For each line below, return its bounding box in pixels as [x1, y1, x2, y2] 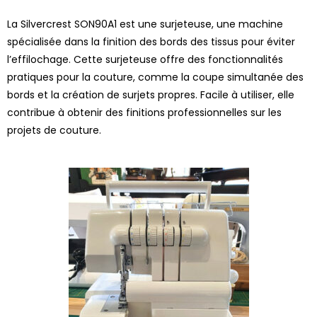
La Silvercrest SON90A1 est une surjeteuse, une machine [7, 16, 283, 31]
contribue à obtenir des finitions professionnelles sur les [7, 105, 282, 120]
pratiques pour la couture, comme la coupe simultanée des [7, 69, 304, 84]
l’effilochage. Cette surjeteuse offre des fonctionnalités [7, 52, 283, 67]
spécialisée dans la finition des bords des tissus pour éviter [7, 34, 295, 49]
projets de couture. [7, 122, 101, 137]
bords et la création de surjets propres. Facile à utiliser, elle [7, 87, 294, 102]
